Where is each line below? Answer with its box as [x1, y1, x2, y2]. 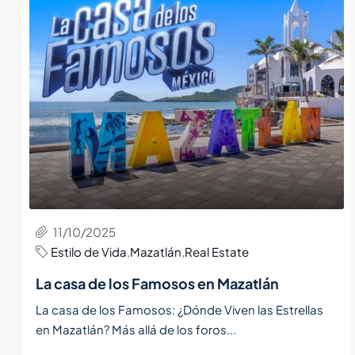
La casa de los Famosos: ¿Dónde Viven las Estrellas [36, 301, 323, 317]
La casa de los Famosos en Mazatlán [36, 273, 279, 292]
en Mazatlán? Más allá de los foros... [36, 321, 236, 337]
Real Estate [185, 243, 249, 259]
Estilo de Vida [51, 243, 127, 259]
